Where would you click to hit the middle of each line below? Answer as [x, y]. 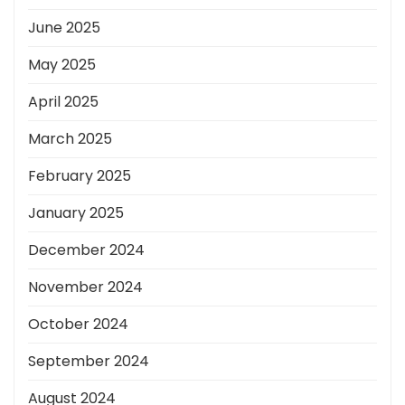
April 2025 [63, 102]
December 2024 [86, 250]
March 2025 [70, 139]
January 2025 [76, 213]
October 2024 [78, 325]
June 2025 [64, 28]
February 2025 [80, 176]
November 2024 [85, 287]
